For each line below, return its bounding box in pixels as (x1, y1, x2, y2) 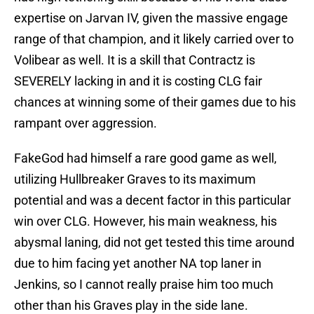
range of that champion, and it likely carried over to (14, 32, 294, 47)
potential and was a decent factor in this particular (14, 193, 291, 208)
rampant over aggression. (14, 116, 157, 131)
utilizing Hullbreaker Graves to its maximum (14, 172, 256, 187)
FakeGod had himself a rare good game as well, (14, 151, 277, 166)
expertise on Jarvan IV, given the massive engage (14, 11, 288, 26)
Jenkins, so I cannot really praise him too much (14, 277, 273, 292)
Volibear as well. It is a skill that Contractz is (14, 53, 255, 68)
